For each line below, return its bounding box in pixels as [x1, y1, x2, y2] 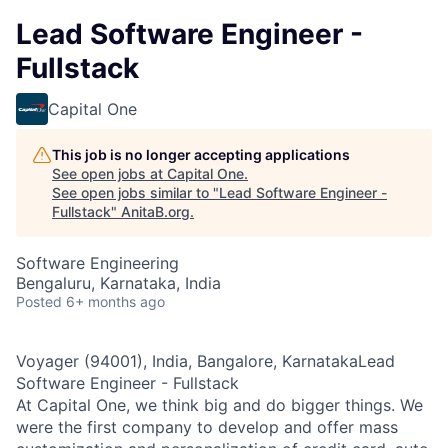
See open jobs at [52, 165, 167, 182]
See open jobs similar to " [52, 184, 219, 201]
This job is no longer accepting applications [52, 146, 350, 163]
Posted [16, 293, 62, 310]
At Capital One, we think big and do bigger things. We [16, 395, 423, 415]
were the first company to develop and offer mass [16, 417, 398, 437]
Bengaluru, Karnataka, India [16, 273, 221, 293]
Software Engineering [16, 253, 179, 273]
